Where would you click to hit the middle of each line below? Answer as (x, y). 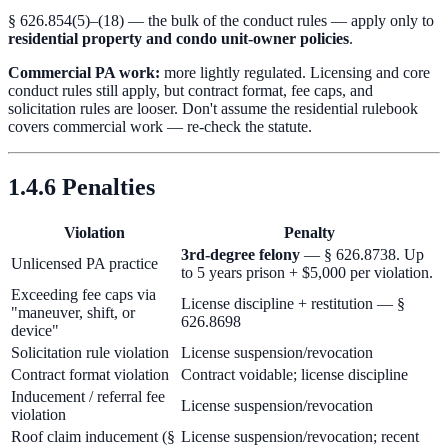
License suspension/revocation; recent (300, 437)
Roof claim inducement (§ (93, 437)
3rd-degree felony (240, 255)
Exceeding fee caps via (83, 295)
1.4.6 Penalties (81, 187)
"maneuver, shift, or (73, 313)
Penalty (309, 233)
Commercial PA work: (84, 73)
